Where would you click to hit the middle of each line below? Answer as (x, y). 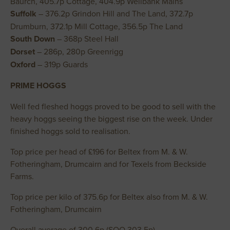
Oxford (23, 64)
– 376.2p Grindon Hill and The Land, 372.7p (115, 13)
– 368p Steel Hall (87, 39)
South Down (33, 39)
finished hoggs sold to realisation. (70, 131)
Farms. (22, 176)
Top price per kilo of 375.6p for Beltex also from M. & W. (109, 197)
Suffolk (23, 14)
